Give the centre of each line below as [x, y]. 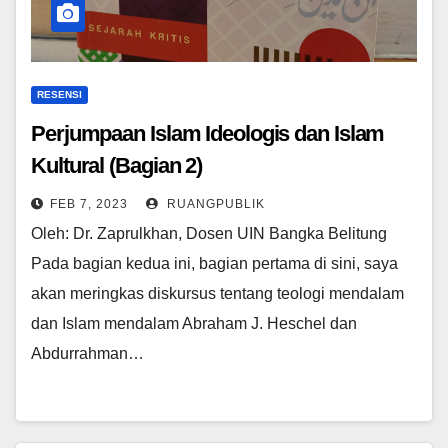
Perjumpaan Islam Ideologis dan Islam [208, 134]
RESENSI [59, 95]
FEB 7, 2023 [89, 204]
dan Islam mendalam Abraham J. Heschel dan [194, 324]
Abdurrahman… [87, 354]
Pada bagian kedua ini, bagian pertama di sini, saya [214, 264]
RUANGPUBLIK [214, 204]
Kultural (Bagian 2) [117, 166]
